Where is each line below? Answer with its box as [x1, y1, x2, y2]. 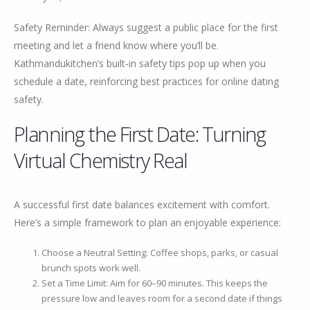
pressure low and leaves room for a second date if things [42, 292, 282, 304]
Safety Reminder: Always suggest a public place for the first [14, 20, 278, 34]
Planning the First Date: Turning [14, 120, 266, 148]
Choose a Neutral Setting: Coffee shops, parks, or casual [42, 246, 278, 259]
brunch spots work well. [42, 262, 140, 274]
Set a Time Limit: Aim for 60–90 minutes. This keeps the [42, 277, 268, 289]
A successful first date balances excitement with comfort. [14, 198, 270, 212]
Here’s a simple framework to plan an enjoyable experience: [14, 216, 281, 230]
